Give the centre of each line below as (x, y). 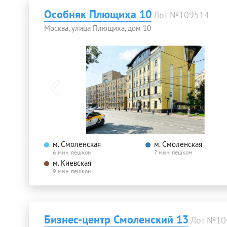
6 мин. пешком (72, 152)
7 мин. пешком (173, 152)
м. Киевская (72, 163)
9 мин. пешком (72, 171)
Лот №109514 (181, 15)
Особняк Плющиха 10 (98, 14)
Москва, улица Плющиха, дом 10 (98, 28)
